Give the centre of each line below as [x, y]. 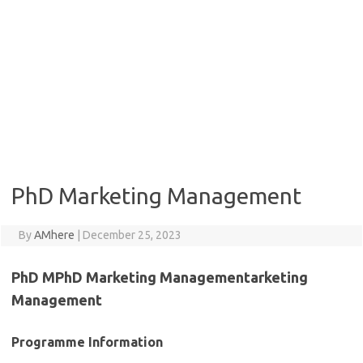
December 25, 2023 [132, 235]
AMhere [54, 235]
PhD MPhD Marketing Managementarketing [160, 277]
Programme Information [87, 342]
